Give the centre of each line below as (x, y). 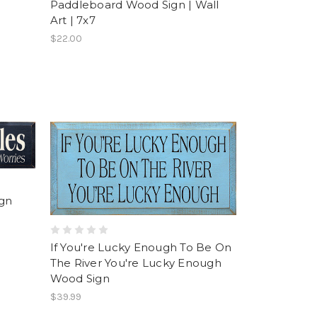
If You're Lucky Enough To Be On (141, 247)
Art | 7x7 (73, 20)
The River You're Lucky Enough (136, 263)
